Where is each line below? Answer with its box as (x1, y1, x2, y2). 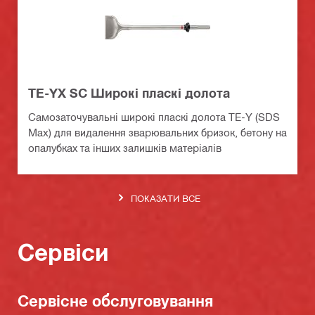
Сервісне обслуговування (18, 291, 213, 310)
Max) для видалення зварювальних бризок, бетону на (28, 126, 287, 139)
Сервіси (18, 238, 109, 266)
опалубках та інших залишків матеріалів (28, 141, 221, 155)
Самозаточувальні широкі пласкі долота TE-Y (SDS (28, 110, 280, 124)
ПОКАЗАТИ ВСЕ (131, 192, 200, 203)
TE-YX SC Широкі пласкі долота (28, 85, 230, 101)
